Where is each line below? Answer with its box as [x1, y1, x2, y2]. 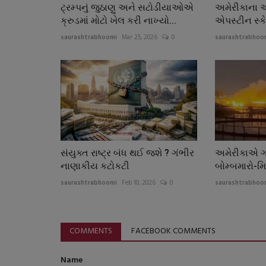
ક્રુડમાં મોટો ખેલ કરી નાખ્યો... [61, 14, 176, 26]
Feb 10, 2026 [122, 178, 156, 189]
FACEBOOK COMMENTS [131, 224, 216, 239]
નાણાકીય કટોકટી [61, 160, 129, 172]
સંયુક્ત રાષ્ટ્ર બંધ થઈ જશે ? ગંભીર [61, 147, 194, 159]
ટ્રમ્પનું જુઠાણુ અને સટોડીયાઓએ [61, 1, 194, 13]
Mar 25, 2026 [122, 31, 157, 43]
